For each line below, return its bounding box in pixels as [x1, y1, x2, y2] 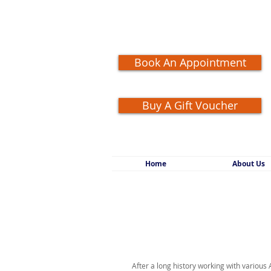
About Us [232, 158, 265, 169]
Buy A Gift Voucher [142, 98, 238, 113]
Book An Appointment [134, 55, 246, 70]
